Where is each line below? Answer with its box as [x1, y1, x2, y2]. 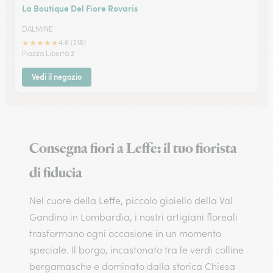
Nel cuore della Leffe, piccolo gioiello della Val [29, 194, 233, 207]
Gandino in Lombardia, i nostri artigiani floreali [29, 211, 238, 223]
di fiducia [29, 163, 82, 183]
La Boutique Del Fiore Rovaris [22, 2, 138, 14]
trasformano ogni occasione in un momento [29, 227, 221, 239]
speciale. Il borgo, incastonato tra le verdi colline [29, 244, 244, 256]
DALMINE [22, 24, 53, 34]
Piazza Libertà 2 [22, 49, 74, 58]
